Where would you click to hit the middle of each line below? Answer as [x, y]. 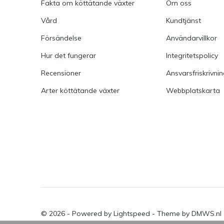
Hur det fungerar [68, 55]
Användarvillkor [192, 38]
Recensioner [61, 73]
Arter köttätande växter [80, 90]
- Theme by [171, 213]
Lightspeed [132, 213]
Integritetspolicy [192, 55]
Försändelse [61, 38]
